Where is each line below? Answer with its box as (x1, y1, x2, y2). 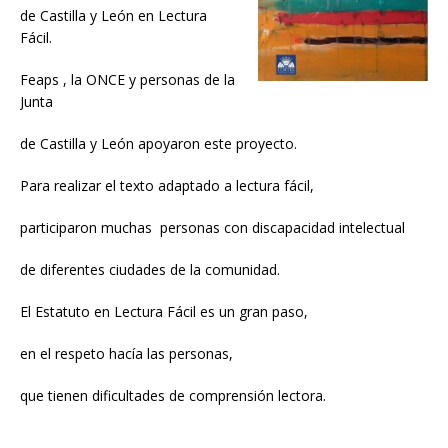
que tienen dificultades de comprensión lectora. (20, 386, 326, 406)
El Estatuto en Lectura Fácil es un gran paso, (20, 302, 308, 322)
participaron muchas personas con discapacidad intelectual (20, 218, 405, 238)
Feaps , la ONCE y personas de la (20, 70, 235, 90)
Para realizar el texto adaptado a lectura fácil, (20, 176, 314, 196)
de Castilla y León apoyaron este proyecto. (20, 134, 297, 154)
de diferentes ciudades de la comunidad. (20, 260, 280, 280)
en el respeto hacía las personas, (20, 344, 233, 364)
